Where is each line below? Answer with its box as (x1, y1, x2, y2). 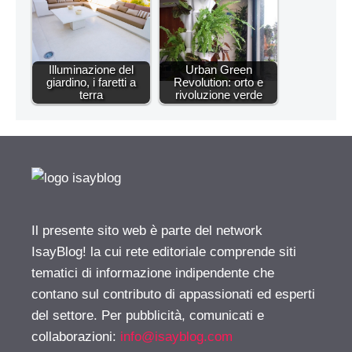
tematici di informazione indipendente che (31, 266, 274, 281)
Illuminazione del (49, 63, 134, 77)
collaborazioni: (31, 329, 120, 345)
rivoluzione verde (174, 88, 262, 102)
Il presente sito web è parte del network (31, 223, 262, 239)
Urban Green (185, 63, 252, 77)
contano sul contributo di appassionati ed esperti (31, 287, 315, 302)
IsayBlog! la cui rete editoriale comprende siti (31, 244, 296, 260)
